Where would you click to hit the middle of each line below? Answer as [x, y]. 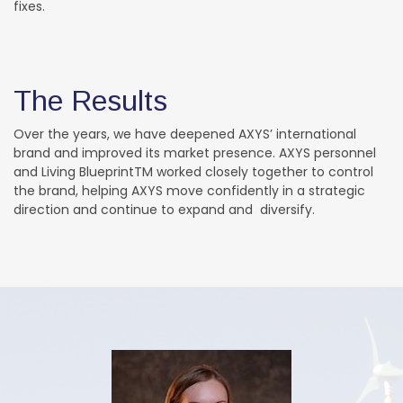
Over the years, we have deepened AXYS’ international [185, 134]
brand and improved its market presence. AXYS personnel [195, 152]
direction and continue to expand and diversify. [164, 209]
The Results [90, 100]
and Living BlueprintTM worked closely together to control [193, 171]
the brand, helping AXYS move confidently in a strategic [189, 190]
